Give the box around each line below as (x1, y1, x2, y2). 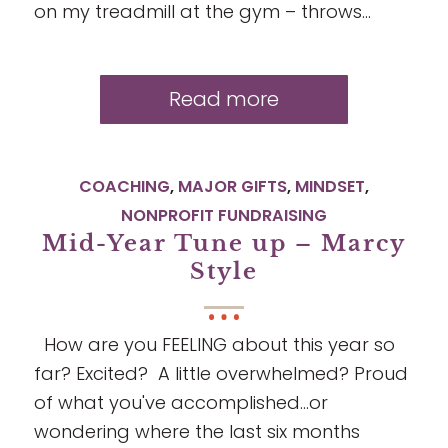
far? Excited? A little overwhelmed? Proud (33, 360, 408, 386)
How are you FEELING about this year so (33, 331, 395, 357)
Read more (168, 84, 279, 113)
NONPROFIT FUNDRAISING (120, 203, 327, 227)
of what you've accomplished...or (33, 389, 328, 415)
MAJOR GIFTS (177, 174, 287, 198)
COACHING (78, 174, 170, 198)
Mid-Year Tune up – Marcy (41, 229, 406, 257)
